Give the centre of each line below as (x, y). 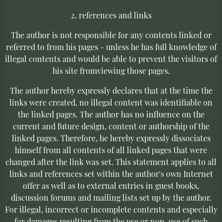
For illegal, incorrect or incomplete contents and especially (111, 209)
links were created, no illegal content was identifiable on (111, 102)
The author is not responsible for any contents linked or (111, 35)
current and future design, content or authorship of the (111, 126)
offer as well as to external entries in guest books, (111, 185)
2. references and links (111, 15)
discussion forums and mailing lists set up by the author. (111, 197)
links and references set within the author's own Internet (111, 173)
